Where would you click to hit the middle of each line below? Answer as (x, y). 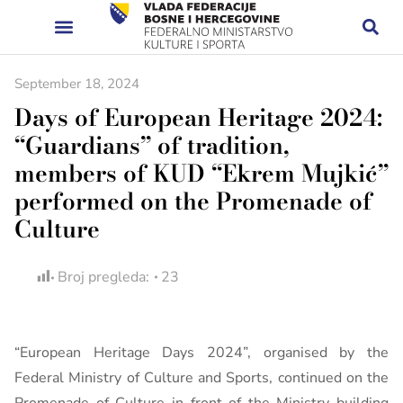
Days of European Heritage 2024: (198, 117)
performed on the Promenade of (193, 201)
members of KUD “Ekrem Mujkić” (201, 173)
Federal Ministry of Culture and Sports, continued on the (201, 378)
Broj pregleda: (103, 277)
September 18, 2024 (77, 84)
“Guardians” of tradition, (152, 145)
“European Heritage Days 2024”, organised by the (201, 353)
